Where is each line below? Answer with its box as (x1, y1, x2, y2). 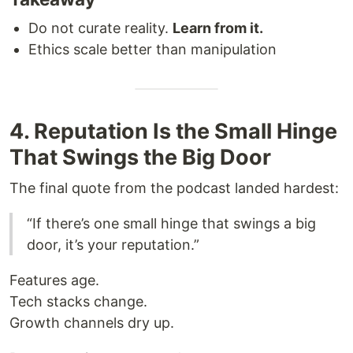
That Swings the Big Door (9, 144, 271, 171)
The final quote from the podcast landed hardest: (9, 180, 339, 197)
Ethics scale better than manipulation (28, 41, 277, 58)
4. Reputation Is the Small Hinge (9, 118, 337, 145)
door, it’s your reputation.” (27, 236, 199, 254)
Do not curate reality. (28, 20, 173, 37)
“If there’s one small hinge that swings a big (27, 215, 316, 232)
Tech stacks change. (9, 293, 147, 310)
